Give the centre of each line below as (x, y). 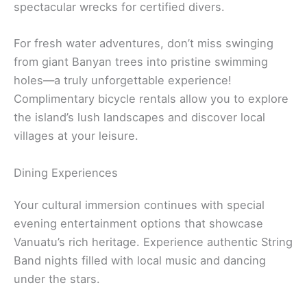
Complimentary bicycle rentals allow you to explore (151, 99)
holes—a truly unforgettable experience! (123, 81)
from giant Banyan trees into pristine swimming (141, 62)
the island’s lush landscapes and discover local (139, 118)
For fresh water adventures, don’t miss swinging (144, 44)
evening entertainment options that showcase (138, 223)
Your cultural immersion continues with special (139, 205)
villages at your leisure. (76, 136)
